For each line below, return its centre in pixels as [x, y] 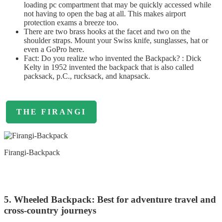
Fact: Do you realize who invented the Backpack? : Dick [112, 58]
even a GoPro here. [54, 50]
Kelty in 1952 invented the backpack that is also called [109, 67]
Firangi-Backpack [32, 153]
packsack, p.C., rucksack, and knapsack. [87, 76]
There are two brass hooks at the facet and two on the [107, 32]
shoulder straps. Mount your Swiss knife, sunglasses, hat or [116, 41]
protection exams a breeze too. [71, 23]
